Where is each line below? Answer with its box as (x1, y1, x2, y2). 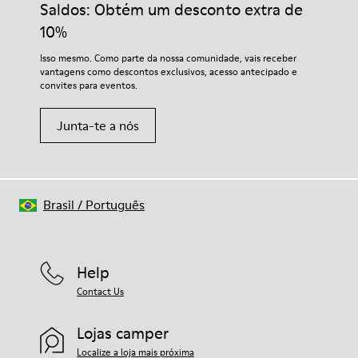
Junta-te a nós (57, 117, 139, 134)
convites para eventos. (40, 78, 137, 92)
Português (86, 196, 145, 213)
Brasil (43, 196, 74, 213)
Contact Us (77, 284, 124, 298)
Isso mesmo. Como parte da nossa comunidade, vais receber (40, 51, 296, 65)
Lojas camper (77, 322, 169, 344)
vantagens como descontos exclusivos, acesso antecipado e (40, 65, 297, 78)
